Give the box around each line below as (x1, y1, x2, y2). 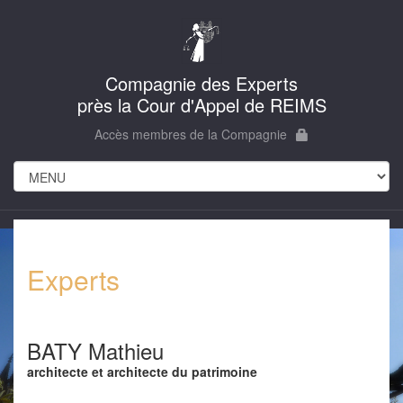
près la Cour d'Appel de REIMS (76, 92, 327, 119)
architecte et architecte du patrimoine (27, 363, 257, 381)
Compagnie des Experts (105, 70, 298, 97)
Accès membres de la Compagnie (94, 125, 287, 144)
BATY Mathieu (27, 335, 164, 367)
